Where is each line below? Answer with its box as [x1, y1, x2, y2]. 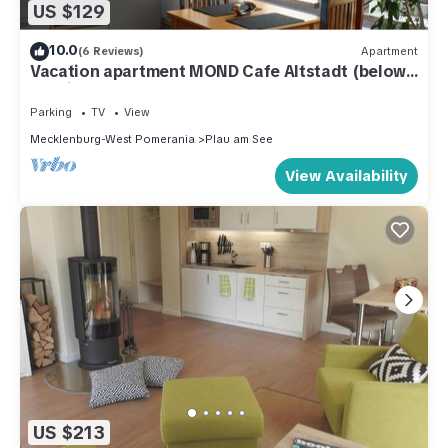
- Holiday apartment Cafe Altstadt [30, 78, 297, 100]
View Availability [285, 165, 408, 186]
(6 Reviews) [78, 44, 144, 59]
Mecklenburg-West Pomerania [30, 131, 195, 146]
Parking [30, 104, 72, 119]
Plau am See [205, 131, 273, 146]
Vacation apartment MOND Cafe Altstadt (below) [30, 60, 412, 82]
